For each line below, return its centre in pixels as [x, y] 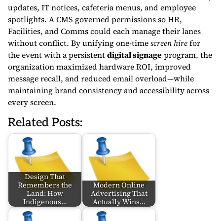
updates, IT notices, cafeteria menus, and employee [102, 7]
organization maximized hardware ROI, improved [99, 67]
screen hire [169, 43]
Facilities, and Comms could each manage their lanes [104, 31]
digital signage [134, 55]
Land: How [45, 193]
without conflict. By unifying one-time [79, 43]
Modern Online [119, 185]
